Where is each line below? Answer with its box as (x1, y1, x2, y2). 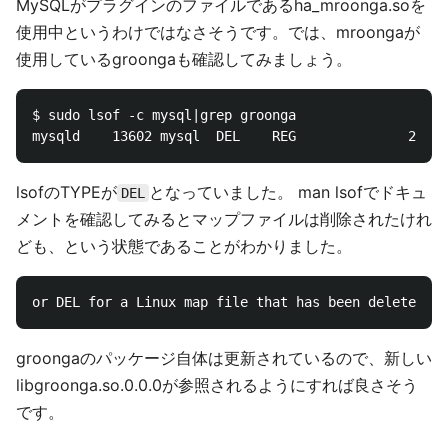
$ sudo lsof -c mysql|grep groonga (32, 107, 296, 123)
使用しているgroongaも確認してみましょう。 (16, 49, 352, 69)
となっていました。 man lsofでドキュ (149, 182, 427, 202)
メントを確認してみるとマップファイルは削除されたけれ (16, 209, 432, 229)
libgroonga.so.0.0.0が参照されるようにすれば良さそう (16, 375, 418, 395)
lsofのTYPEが (16, 182, 117, 202)
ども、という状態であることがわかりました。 (16, 236, 352, 256)
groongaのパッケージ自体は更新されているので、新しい (16, 348, 432, 368)
